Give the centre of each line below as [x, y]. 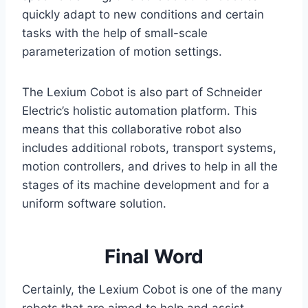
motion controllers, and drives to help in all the [150, 167]
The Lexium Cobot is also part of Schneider [142, 92]
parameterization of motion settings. [122, 52]
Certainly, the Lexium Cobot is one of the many [152, 290]
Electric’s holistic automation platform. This [140, 111]
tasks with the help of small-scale [115, 33]
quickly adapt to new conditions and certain [143, 15]
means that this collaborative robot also [132, 130]
